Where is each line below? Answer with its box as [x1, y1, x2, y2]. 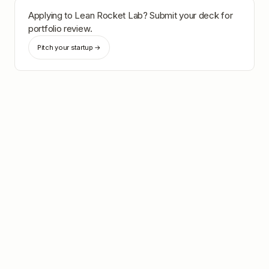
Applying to [28, 10, 75, 21]
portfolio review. [28, 23, 92, 34]
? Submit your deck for [142, 10, 233, 21]
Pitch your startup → [37, 43, 101, 52]
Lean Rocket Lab [74, 10, 143, 21]
